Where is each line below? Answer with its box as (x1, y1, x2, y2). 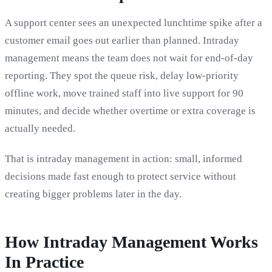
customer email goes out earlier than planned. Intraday (5, 34, 239, 46)
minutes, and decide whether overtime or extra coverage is (5, 104, 256, 117)
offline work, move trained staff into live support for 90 (5, 87, 243, 99)
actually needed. (5, 122, 75, 134)
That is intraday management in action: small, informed (5, 153, 242, 165)
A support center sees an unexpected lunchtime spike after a (5, 16, 262, 29)
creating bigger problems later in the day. (5, 188, 182, 200)
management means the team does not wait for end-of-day (5, 52, 253, 64)
